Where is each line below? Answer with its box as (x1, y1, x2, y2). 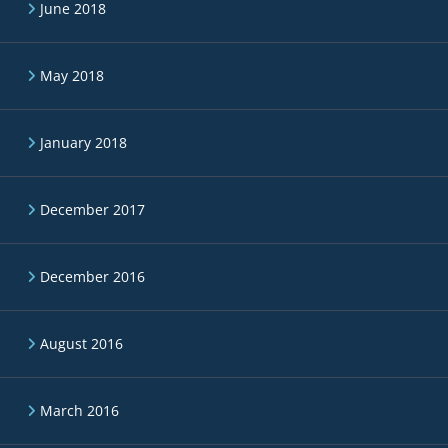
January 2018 (40, 133, 127, 152)
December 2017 (40, 200, 145, 219)
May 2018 (40, 66, 104, 85)
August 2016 (40, 334, 123, 353)
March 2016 (40, 401, 119, 420)
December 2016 (40, 267, 145, 286)
